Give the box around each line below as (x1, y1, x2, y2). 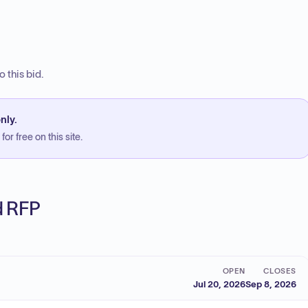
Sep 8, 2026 (245, 278, 296, 289)
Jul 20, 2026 (193, 278, 245, 289)
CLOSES (263, 266, 296, 275)
